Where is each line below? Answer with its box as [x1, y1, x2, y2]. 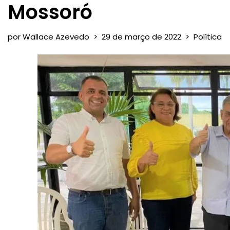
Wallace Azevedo [23, 31, 89, 42]
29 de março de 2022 [102, 31, 181, 42]
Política [194, 31, 222, 42]
